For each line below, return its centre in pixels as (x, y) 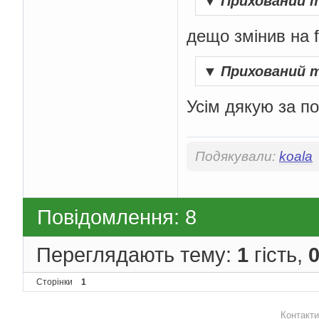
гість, (278, 254)
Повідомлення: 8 (117, 217)
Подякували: (237, 156)
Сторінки (54, 282)
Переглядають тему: (137, 254)
